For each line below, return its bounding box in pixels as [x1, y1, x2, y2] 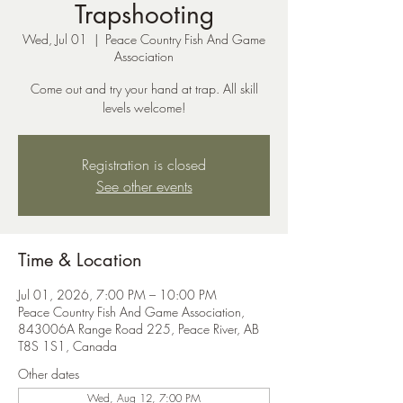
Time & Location [18, 248, 142, 272]
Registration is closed [82, 155, 206, 175]
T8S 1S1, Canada [18, 337, 117, 354]
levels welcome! [103, 99, 185, 116]
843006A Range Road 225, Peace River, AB [18, 320, 259, 337]
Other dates [18, 365, 79, 382]
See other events [95, 176, 193, 196]
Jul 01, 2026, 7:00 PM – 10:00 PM [18, 286, 217, 303]
